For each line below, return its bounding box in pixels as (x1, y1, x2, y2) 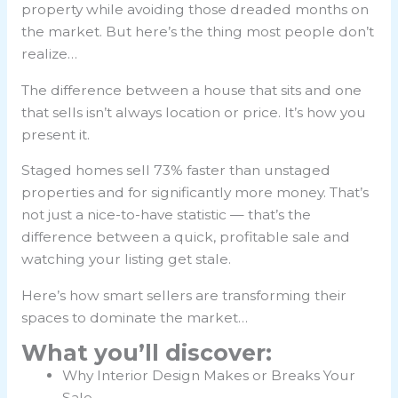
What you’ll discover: (20, 339, 272, 367)
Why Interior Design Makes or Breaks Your (62, 367, 356, 385)
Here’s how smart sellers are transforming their (20, 286, 346, 304)
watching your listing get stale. (20, 251, 231, 268)
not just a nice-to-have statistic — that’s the (20, 206, 311, 224)
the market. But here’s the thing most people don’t (20, 23, 374, 41)
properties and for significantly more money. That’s (20, 184, 369, 202)
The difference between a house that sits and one (20, 81, 362, 99)
